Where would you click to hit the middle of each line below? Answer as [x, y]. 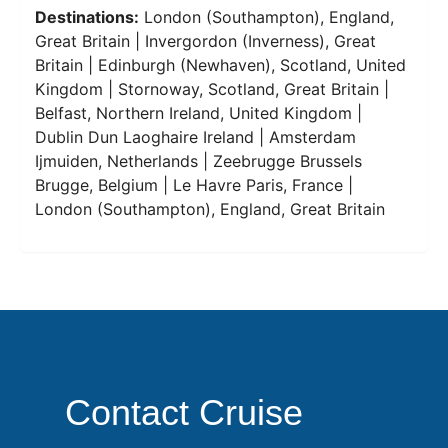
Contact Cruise [183, 412]
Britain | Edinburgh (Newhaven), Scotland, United [220, 65]
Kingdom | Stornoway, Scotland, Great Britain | [212, 89]
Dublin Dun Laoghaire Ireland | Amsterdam [195, 137]
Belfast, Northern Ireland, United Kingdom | [198, 113]
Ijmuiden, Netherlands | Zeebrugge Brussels [198, 161]
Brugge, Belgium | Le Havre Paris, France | [194, 185]
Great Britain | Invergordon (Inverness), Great [205, 41]
